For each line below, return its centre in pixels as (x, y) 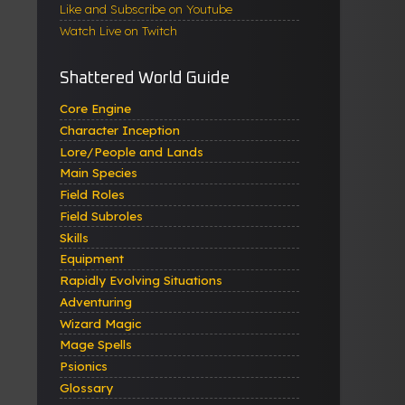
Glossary (86, 387)
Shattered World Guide (145, 79)
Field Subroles (101, 215)
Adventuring (96, 301)
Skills (74, 237)
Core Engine (95, 108)
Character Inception (120, 129)
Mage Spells (96, 344)
